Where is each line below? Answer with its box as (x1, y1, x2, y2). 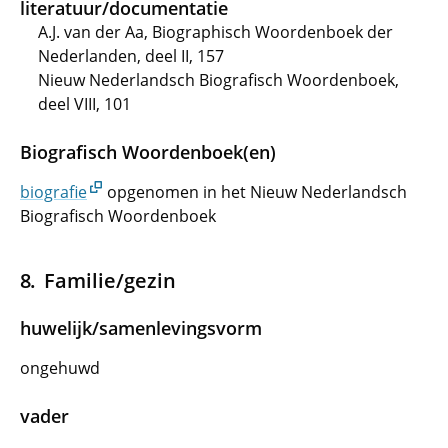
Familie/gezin (43, 266, 176, 294)
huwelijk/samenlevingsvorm (20, 316, 262, 340)
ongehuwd (20, 357, 100, 379)
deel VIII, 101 (38, 93, 131, 115)
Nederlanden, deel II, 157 (38, 45, 224, 67)
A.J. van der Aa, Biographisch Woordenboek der (38, 21, 393, 43)
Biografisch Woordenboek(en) (20, 140, 276, 164)
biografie (20, 181, 87, 203)
